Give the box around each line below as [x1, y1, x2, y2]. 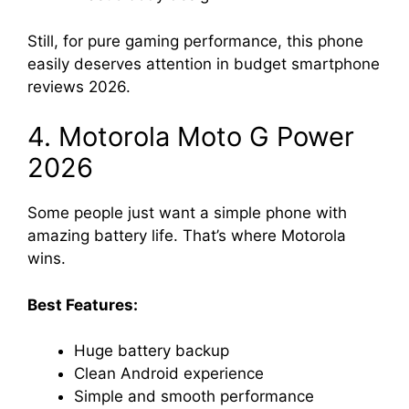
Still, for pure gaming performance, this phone [27, 31, 363, 50]
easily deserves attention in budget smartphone [27, 54, 380, 73]
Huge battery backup [74, 341, 229, 361]
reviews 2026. [27, 77, 131, 96]
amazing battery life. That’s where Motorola [27, 226, 346, 246]
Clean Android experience [74, 364, 264, 383]
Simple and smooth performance [74, 387, 314, 406]
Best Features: [27, 295, 138, 314]
